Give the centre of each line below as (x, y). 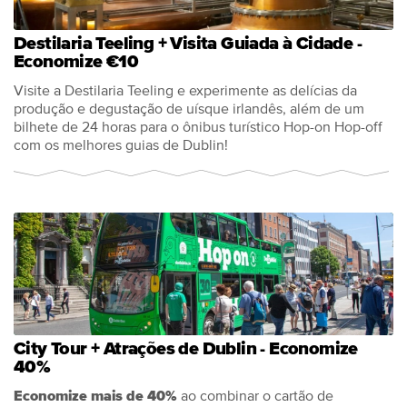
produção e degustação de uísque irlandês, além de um (189, 109)
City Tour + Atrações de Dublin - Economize (186, 349)
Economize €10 (76, 62)
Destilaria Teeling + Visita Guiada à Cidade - (188, 44)
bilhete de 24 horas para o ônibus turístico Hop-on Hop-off (198, 127)
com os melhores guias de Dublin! (121, 145)
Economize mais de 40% (95, 396)
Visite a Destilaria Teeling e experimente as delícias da (185, 91)
